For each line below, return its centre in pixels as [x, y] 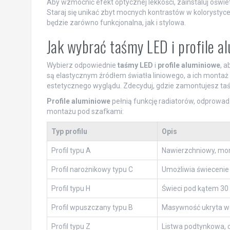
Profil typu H [71, 189]
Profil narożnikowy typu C [92, 170]
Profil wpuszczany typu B [92, 208]
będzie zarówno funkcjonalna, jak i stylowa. [116, 23]
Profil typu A [71, 151]
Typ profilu [69, 132]
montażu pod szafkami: [85, 112]
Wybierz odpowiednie [82, 65]
